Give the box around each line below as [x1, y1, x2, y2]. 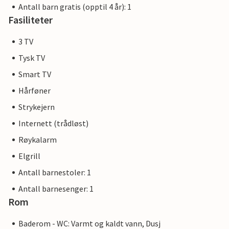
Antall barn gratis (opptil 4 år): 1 [18, 2, 131, 12]
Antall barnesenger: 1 [18, 184, 94, 194]
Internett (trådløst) [18, 118, 88, 129]
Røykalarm [18, 134, 57, 145]
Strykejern [18, 102, 55, 112]
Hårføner [18, 85, 51, 96]
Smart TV [18, 69, 51, 80]
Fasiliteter [8, 13, 53, 27]
